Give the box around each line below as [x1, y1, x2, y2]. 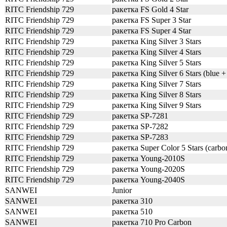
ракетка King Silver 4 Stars [112, 48, 201, 56]
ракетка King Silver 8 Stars [112, 90, 201, 99]
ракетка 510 [112, 207, 153, 216]
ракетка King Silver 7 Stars [112, 80, 201, 88]
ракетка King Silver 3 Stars [112, 37, 201, 46]
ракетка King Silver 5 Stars [112, 58, 201, 67]
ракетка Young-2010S [112, 154, 185, 163]
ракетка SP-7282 [112, 122, 168, 131]
